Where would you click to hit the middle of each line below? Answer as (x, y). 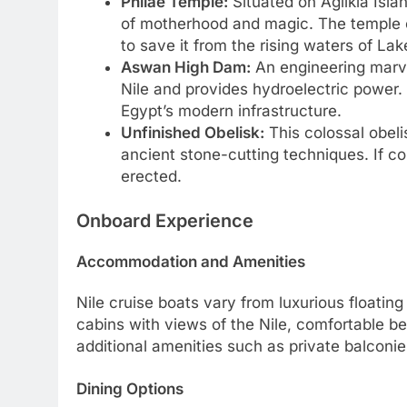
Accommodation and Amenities (191, 262)
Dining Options (130, 389)
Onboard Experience (165, 221)
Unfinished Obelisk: (192, 132)
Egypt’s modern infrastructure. (231, 110)
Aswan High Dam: (185, 67)
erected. (151, 176)
